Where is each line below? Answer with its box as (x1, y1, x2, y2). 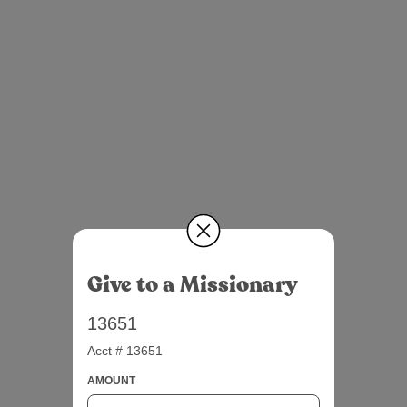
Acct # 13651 (87, 343, 163, 358)
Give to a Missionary (87, 270, 298, 300)
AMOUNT (87, 374, 135, 387)
